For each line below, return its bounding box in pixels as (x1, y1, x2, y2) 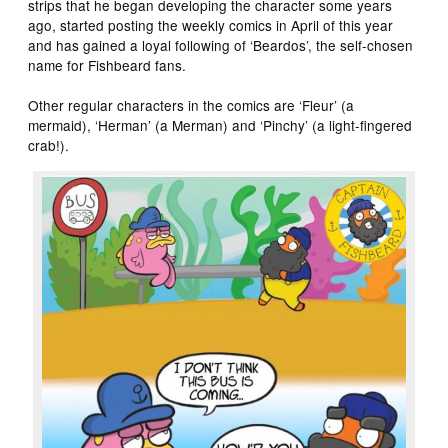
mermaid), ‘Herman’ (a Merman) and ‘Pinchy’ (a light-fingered (28, 115, 413, 136)
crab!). (28, 135, 70, 156)
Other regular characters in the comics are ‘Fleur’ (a (28, 95, 355, 116)
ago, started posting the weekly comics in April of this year (28, 15, 394, 36)
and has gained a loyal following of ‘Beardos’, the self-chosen (28, 35, 414, 56)
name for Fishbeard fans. (28, 55, 187, 76)
